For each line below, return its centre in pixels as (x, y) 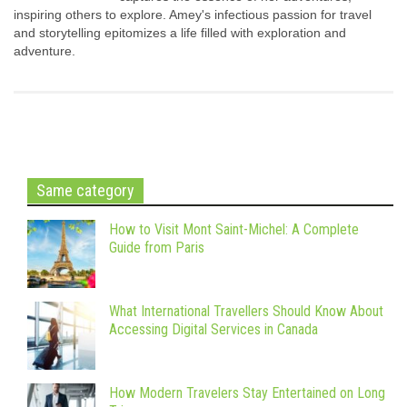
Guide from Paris (159, 248)
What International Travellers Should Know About (246, 312)
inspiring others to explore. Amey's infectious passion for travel (193, 15)
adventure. (45, 51)
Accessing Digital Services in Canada (213, 330)
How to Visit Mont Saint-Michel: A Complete (234, 230)
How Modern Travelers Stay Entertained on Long (247, 393)
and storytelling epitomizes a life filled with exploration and (180, 33)
